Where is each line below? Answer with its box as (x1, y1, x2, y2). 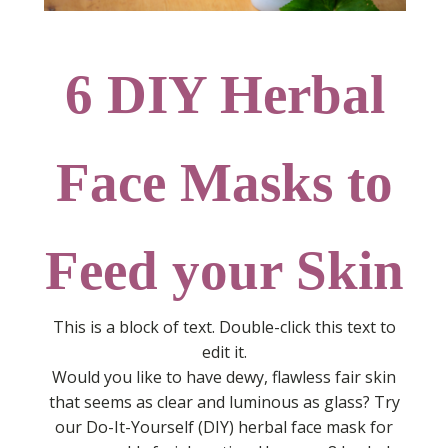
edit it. (201, 340, 247, 363)
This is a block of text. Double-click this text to (52, 315, 396, 338)
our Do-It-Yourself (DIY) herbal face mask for (55, 415, 393, 438)
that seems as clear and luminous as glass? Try (48, 390, 400, 413)
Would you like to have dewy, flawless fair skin (52, 365, 396, 388)
